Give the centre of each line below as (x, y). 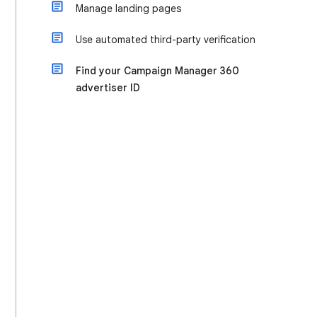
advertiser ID (108, 88)
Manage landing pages (128, 8)
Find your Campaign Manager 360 (157, 71)
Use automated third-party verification (166, 40)
